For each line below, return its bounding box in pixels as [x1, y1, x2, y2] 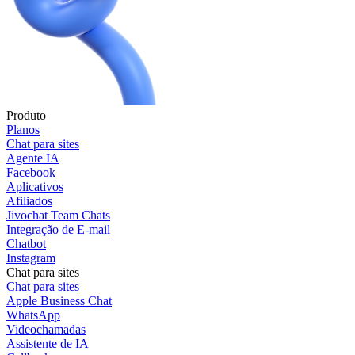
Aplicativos [6, 180, 63, 194]
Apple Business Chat [6, 294, 112, 308]
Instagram [6, 251, 55, 265]
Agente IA [6, 151, 59, 166]
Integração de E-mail [6, 223, 110, 237]
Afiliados [6, 194, 52, 208]
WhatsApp [6, 308, 60, 323]
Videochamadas [6, 323, 86, 337]
